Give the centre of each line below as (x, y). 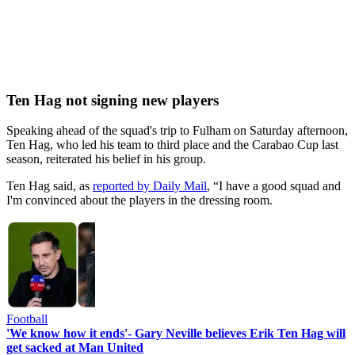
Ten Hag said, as (50, 186)
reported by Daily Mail (150, 186)
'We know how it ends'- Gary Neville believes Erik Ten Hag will (176, 334)
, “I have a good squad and (274, 186)
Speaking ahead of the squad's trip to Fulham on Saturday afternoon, (177, 131)
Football (27, 319)
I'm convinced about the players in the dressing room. (139, 200)
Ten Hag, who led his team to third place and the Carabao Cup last (172, 145)
